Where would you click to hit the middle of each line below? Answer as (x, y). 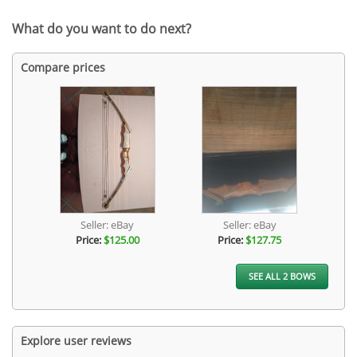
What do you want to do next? (102, 29)
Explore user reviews (76, 341)
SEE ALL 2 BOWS (282, 277)
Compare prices (63, 68)
